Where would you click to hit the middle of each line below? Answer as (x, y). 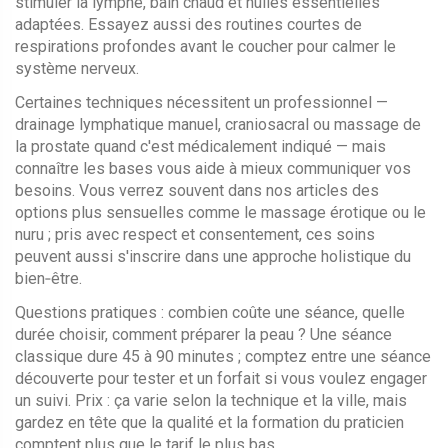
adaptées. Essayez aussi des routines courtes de (188, 24)
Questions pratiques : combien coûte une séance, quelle (210, 312)
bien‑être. (48, 278)
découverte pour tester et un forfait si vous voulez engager (221, 378)
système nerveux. (77, 68)
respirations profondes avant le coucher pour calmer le (205, 46)
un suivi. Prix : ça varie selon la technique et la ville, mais (211, 400)
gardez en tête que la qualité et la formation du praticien (209, 422)
